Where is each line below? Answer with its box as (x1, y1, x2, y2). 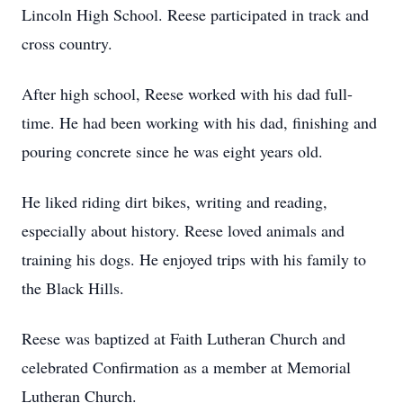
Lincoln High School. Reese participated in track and (22, 4, 369, 25)
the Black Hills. (22, 277, 124, 299)
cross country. (22, 32, 112, 54)
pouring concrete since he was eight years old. (22, 140, 323, 162)
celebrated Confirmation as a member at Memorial (22, 356, 351, 378)
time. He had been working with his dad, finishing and (22, 112, 377, 133)
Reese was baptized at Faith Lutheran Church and (22, 327, 345, 349)
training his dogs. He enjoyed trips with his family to (22, 248, 366, 270)
